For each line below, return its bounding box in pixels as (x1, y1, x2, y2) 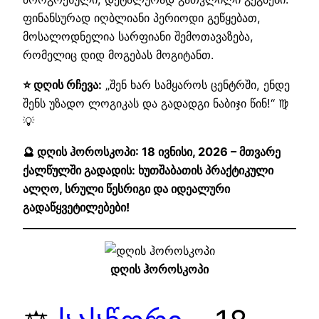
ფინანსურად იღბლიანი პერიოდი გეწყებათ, (23, 10, 261, 25)
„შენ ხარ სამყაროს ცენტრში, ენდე (102, 77, 290, 92)
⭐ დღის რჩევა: (23, 77, 102, 92)
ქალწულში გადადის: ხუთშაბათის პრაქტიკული (23, 163, 273, 178)
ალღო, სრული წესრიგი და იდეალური (23, 182, 230, 197)
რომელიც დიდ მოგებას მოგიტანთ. (23, 47, 214, 62)
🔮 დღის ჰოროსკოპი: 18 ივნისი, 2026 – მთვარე (23, 145, 281, 159)
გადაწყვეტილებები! (23, 200, 130, 215)
